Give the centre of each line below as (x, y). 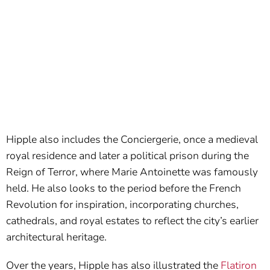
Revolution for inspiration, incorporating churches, (122, 204)
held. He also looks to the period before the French (124, 188)
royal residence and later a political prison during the (127, 155)
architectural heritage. (56, 237)
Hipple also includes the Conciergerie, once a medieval (132, 139)
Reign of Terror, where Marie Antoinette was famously (132, 172)
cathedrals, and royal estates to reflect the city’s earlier (132, 221)
